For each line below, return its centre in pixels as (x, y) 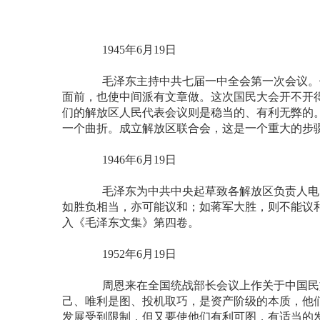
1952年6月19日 (128, 254)
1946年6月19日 (128, 160)
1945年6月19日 (128, 50)
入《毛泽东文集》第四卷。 (131, 223)
